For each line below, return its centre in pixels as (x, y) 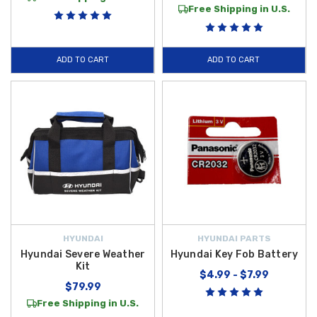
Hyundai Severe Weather (83, 254)
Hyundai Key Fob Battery (234, 254)
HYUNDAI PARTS (234, 238)
